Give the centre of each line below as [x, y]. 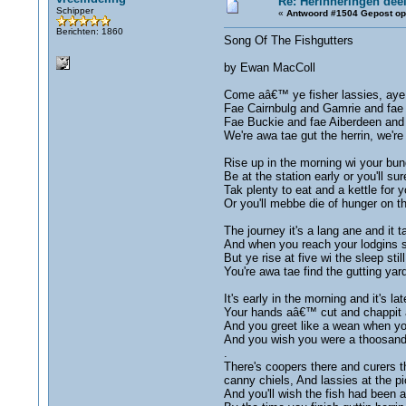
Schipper [74, 10]
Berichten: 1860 [89, 31]
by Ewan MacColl [269, 68]
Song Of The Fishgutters [288, 40]
